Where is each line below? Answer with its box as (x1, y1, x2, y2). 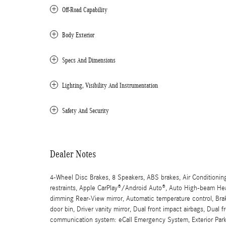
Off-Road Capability (62, 6, 107, 14)
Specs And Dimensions (62, 56, 116, 64)
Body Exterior (62, 31, 94, 39)
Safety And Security (62, 107, 109, 115)
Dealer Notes (50, 148, 96, 159)
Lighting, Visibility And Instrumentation (62, 82, 158, 89)
